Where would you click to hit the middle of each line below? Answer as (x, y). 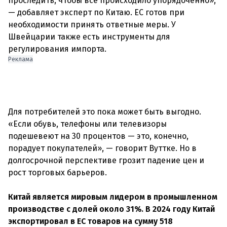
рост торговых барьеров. (58, 173)
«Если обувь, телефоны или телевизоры (87, 124)
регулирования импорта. (57, 49)
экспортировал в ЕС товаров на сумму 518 (90, 221)
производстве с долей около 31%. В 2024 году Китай (111, 209)
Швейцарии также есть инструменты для (89, 37)
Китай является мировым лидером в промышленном (113, 197)
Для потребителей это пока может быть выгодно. (105, 112)
